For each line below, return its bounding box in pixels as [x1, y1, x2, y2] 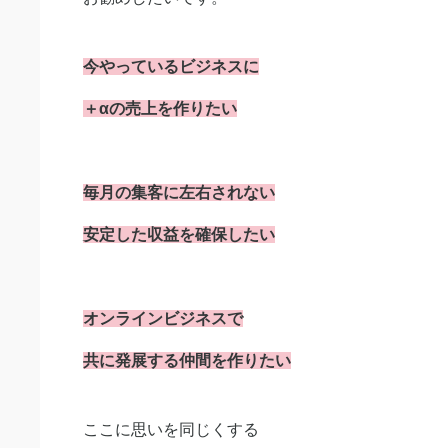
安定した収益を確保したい [83, 225, 275, 243]
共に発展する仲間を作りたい [83, 351, 291, 369]
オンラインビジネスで [83, 309, 243, 327]
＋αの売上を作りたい [83, 99, 237, 117]
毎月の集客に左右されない [83, 183, 275, 201]
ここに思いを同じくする [83, 420, 259, 438]
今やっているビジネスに [83, 57, 259, 75]
